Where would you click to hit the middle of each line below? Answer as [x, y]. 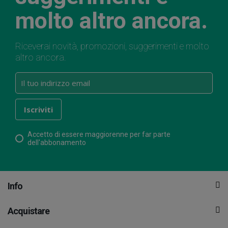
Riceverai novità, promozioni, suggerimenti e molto [112, 46]
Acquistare [29, 211]
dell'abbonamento [57, 143]
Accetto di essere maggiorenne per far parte [99, 135]
